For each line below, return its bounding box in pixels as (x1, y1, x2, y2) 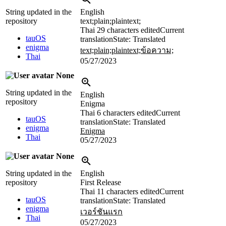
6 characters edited (97, 108, 156, 118)
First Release (80, 178, 121, 187)
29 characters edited (97, 26, 160, 35)
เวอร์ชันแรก (80, 207, 123, 216)
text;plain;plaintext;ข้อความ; (80, 46, 174, 55)
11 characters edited (97, 187, 159, 196)
